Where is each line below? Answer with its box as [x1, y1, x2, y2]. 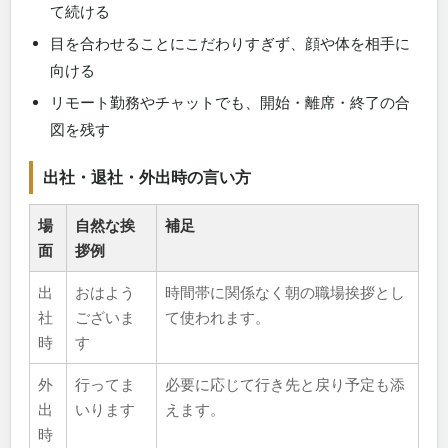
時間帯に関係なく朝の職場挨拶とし [165, 283, 405, 302]
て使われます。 [165, 308, 270, 327]
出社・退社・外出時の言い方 [43, 167, 251, 187]
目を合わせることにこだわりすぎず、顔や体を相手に [50, 33, 410, 53]
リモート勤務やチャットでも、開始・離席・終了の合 [50, 93, 410, 112]
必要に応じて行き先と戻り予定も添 [165, 375, 405, 394]
